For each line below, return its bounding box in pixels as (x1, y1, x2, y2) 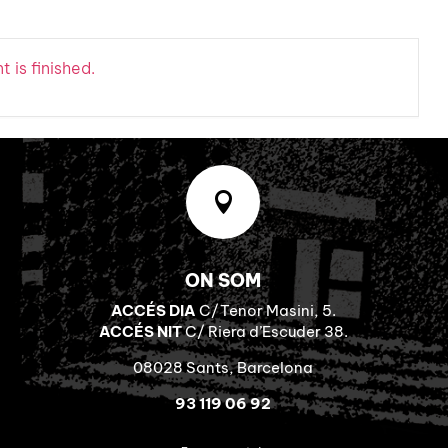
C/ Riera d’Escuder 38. (181, 321, 348, 341)
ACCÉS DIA (110, 300, 196, 320)
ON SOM (185, 268, 262, 292)
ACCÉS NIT (98, 321, 182, 341)
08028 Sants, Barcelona (133, 357, 314, 377)
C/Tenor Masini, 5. (195, 300, 336, 320)
